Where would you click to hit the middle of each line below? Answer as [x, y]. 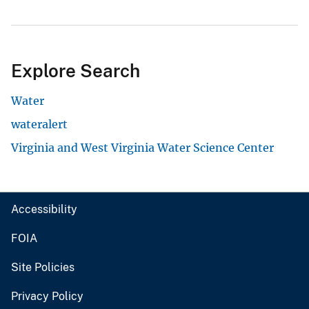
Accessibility [44, 210]
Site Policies [43, 268]
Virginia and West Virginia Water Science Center [142, 148]
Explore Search [76, 71]
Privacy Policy [47, 297]
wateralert [39, 124]
